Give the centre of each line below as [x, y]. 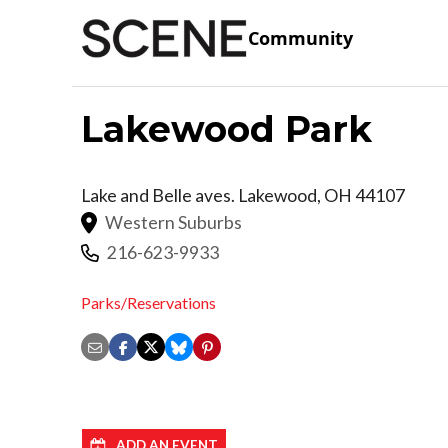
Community [300, 38]
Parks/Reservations [148, 303]
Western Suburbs [173, 222]
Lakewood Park [226, 128]
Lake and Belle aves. [159, 195]
